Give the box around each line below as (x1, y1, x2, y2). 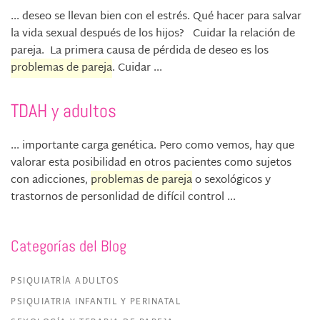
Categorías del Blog (11, 236, 126, 256)
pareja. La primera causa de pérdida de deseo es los (11, 41, 269, 61)
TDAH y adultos (11, 99, 116, 123)
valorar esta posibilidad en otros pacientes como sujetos (11, 154, 291, 173)
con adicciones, (11, 171, 91, 190)
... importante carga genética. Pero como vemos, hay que (11, 136, 294, 156)
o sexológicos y (192, 171, 271, 190)
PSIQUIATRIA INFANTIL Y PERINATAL (11, 296, 181, 306)
